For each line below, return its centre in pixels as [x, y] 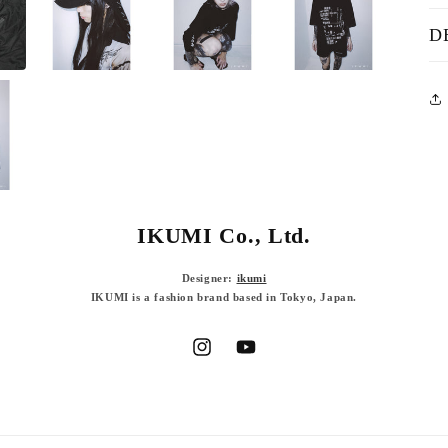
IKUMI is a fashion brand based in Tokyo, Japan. [224, 296]
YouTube [262, 358]
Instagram [221, 358]
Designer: [209, 277]
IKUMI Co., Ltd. [224, 235]
